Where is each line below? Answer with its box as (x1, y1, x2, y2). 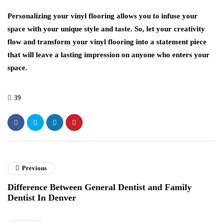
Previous (22, 164, 47, 172)
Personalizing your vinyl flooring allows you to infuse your (7, 12, 198, 20)
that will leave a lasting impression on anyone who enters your (7, 51, 210, 59)
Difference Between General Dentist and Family (7, 182, 192, 192)
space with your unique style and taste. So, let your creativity (7, 25, 205, 33)
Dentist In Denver (7, 193, 76, 203)
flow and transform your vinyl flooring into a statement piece (7, 38, 207, 46)
